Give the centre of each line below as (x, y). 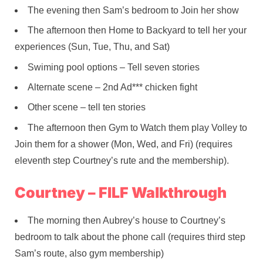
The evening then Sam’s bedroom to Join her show (133, 10)
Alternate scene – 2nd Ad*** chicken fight (112, 87)
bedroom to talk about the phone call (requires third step (130, 237)
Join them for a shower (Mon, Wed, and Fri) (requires (124, 144)
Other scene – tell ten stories (87, 107)
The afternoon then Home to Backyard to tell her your (137, 31)
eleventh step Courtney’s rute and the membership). (122, 160)
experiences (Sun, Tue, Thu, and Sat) (92, 47)
